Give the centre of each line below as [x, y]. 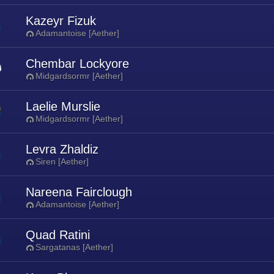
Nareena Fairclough [79, 192]
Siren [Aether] [62, 161]
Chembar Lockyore [77, 64]
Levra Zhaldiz [62, 149]
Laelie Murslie [63, 106]
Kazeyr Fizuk [61, 21]
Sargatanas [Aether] [74, 247]
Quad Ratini [58, 235]
